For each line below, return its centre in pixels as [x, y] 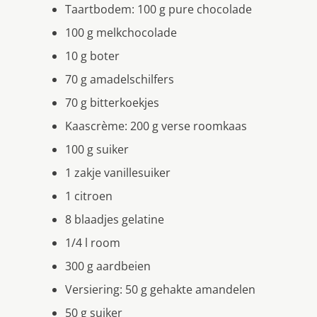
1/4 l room [93, 242]
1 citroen [89, 196]
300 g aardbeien [108, 266]
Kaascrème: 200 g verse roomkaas [156, 126]
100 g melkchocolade [121, 32]
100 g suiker [97, 149]
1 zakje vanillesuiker [118, 172]
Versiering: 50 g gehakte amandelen [160, 289]
